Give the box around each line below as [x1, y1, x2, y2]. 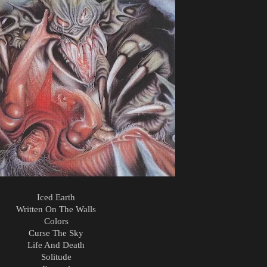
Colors [44, 216, 69, 226]
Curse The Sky [29, 228, 83, 238]
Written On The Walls [16, 204, 96, 214]
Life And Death [27, 240, 85, 250]
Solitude [41, 252, 72, 262]
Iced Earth [37, 192, 75, 202]
